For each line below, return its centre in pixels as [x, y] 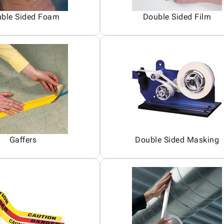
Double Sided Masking [177, 140]
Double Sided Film [177, 17]
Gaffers [23, 140]
